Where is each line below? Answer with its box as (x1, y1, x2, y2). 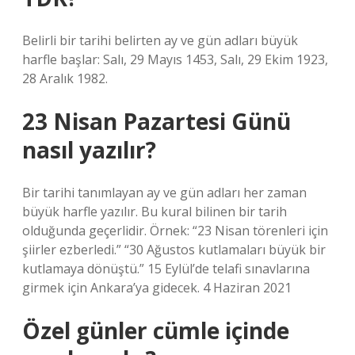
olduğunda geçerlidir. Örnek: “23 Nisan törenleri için (22, 222, 328, 239)
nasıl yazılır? (22, 135, 156, 165)
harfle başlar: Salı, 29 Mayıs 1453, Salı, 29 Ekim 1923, (22, 51, 328, 68)
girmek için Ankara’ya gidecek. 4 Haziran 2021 (22, 279, 292, 296)
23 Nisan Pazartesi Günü (22, 106, 291, 136)
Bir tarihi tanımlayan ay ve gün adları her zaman (22, 184, 307, 201)
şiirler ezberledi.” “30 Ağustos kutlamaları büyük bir (22, 241, 326, 258)
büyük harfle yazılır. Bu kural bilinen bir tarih (22, 203, 287, 220)
